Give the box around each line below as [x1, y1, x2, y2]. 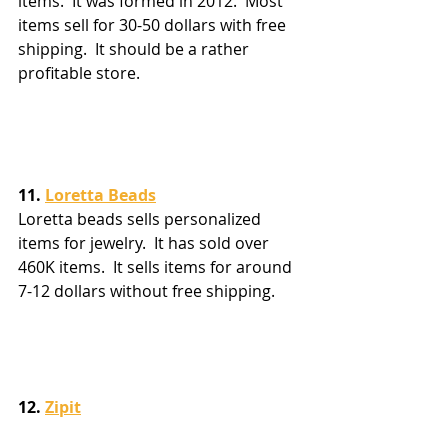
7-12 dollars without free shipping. [18, 279, 275, 302]
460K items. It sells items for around [18, 255, 296, 278]
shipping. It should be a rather [18, 37, 253, 60]
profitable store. [18, 61, 140, 84]
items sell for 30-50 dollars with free [18, 13, 290, 36]
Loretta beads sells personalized [18, 207, 265, 230]
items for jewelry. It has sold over [18, 231, 273, 254]
